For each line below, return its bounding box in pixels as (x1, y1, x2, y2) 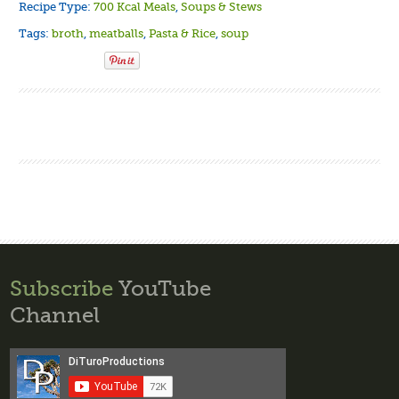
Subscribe (10, 275, 114, 301)
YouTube (113, 275, 212, 301)
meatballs (89, 26, 144, 40)
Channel (10, 302, 101, 328)
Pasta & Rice (149, 26, 216, 40)
